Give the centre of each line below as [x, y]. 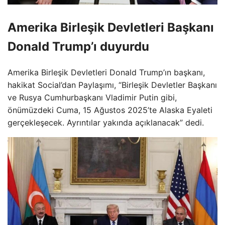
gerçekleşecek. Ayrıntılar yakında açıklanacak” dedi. [106, 123]
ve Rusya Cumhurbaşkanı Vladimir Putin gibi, [92, 98]
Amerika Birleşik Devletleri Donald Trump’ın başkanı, [106, 73]
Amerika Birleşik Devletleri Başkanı [111, 28]
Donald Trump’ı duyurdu [78, 47]
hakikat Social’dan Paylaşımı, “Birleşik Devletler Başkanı [112, 85]
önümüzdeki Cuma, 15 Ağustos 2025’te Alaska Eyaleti [110, 110]
